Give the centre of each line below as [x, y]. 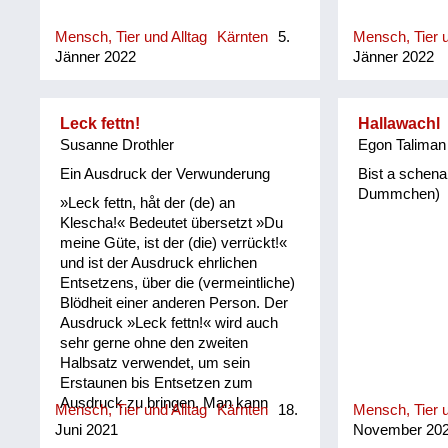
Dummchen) [398, 193]
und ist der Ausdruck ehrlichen [159, 262]
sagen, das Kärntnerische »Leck [166, 422]
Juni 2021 [87, 430]
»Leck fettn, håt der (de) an [148, 202]
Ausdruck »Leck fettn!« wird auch [169, 322]
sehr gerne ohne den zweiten [154, 342]
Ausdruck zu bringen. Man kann [164, 402]
